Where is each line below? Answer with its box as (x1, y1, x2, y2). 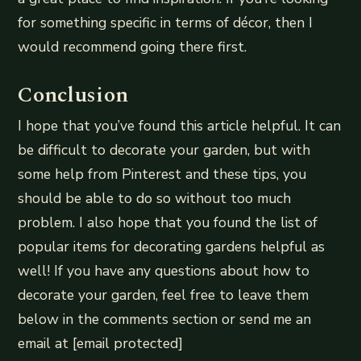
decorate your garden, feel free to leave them (18, 284, 309, 305)
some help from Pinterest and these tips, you (18, 164, 307, 184)
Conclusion (18, 78, 129, 111)
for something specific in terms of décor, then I (18, 13, 313, 33)
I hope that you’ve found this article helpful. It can (18, 115, 342, 135)
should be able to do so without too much (18, 188, 292, 208)
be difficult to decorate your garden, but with (18, 139, 311, 160)
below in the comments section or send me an (18, 309, 312, 329)
